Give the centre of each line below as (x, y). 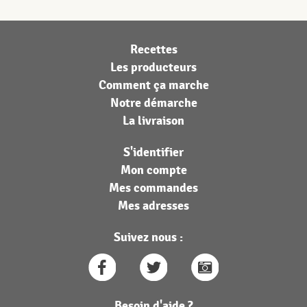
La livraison (153, 121)
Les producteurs (153, 67)
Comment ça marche (153, 85)
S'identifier (153, 152)
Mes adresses (153, 206)
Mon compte (153, 170)
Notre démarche (153, 103)
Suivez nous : (148, 237)
